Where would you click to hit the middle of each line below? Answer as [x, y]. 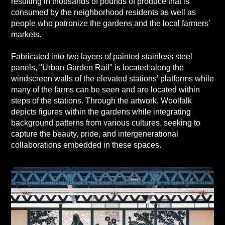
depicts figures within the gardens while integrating [101, 112]
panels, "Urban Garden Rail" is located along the [97, 68]
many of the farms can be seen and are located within [105, 90]
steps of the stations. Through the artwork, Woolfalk [101, 101]
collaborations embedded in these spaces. [86, 145]
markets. [26, 34]
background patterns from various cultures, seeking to [105, 123]
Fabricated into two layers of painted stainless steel [101, 57]
